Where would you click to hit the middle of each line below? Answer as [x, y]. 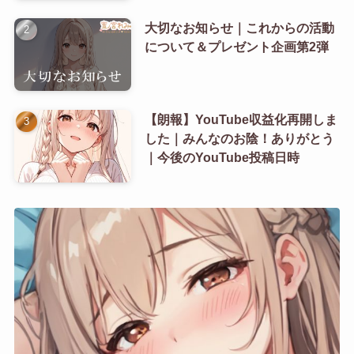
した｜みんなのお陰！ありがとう [239, 139]
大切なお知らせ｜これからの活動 [239, 28]
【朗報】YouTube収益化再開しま [241, 120]
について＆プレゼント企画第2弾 [236, 47]
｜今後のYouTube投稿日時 [222, 158]
